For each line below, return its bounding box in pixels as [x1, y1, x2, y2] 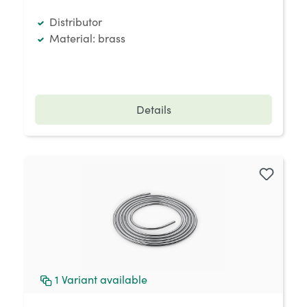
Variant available [61, 272, 147, 286]
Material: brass [49, 31, 125, 45]
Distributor [49, 14, 102, 29]
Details [136, 102, 171, 116]
